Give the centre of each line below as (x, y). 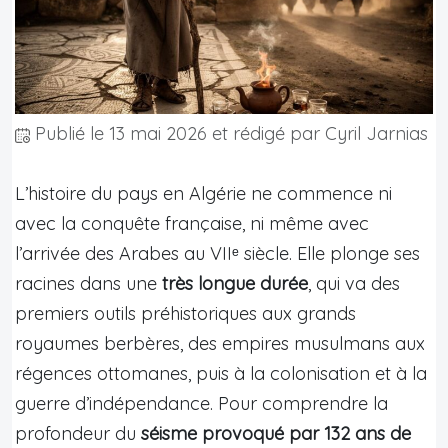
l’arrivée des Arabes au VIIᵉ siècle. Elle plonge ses (217, 253)
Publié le (69, 133)
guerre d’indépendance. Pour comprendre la (201, 403)
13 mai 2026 (158, 133)
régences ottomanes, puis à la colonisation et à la (221, 373)
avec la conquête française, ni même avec (192, 223)
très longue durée (235, 283)
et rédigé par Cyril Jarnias (317, 133)
